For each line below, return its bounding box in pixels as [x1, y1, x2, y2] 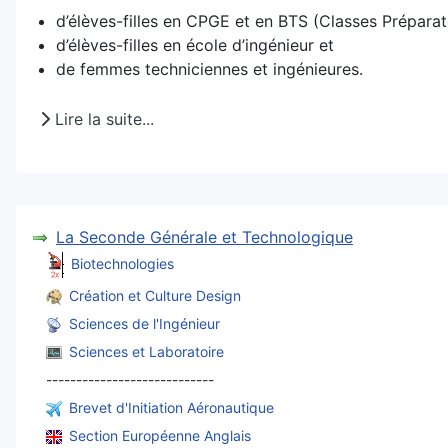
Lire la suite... [50, 108, 154, 129]
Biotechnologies [71, 254, 174, 272]
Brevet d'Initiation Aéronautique [69, 399, 274, 417]
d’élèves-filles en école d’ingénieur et [56, 35, 334, 56]
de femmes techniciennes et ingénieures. [56, 59, 363, 80]
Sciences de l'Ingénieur [69, 315, 220, 333]
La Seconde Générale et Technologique [56, 226, 353, 247]
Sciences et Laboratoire [69, 343, 224, 361]
